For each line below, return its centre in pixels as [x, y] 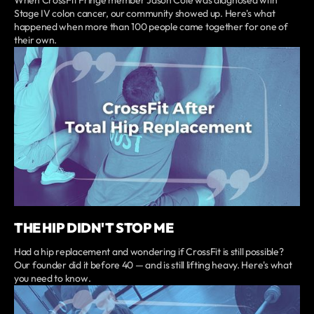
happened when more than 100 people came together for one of [151, 26]
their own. [36, 40]
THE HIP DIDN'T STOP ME [94, 228]
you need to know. [53, 279]
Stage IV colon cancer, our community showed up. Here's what [145, 13]
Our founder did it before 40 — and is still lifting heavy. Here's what [153, 265]
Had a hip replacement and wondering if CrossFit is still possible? [149, 252]
